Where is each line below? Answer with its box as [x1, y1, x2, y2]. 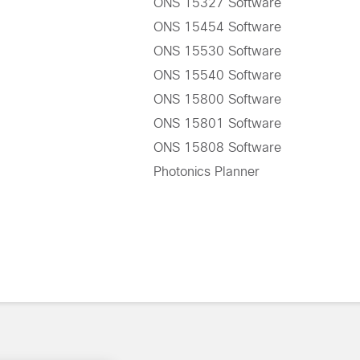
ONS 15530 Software [153, 44, 282, 59]
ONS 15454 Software [153, 20, 282, 35]
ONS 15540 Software [153, 68, 282, 83]
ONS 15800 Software [153, 92, 282, 107]
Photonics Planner [153, 165, 260, 179]
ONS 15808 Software [153, 141, 282, 155]
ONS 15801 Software [153, 117, 282, 131]
